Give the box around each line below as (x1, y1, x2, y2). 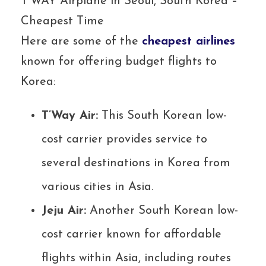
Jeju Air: (42, 205, 86, 217)
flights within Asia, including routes (42, 252, 231, 265)
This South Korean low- (98, 110, 227, 122)
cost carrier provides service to (42, 134, 207, 146)
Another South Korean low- (86, 205, 238, 217)
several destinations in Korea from (42, 157, 230, 170)
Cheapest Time (21, 15, 104, 28)
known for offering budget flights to (21, 56, 217, 68)
